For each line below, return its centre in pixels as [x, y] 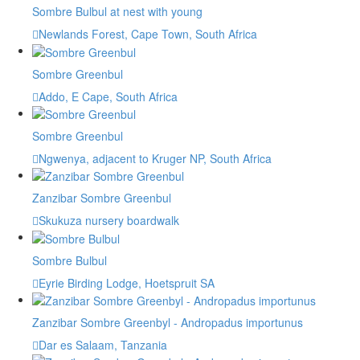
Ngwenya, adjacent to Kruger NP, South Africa [155, 158]
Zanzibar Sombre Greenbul [102, 198]
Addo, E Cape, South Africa [108, 96]
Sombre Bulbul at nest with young [117, 12]
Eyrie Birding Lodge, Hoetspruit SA [127, 282]
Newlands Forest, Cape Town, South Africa [148, 34]
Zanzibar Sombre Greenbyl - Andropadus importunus [168, 322]
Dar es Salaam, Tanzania [103, 344]
